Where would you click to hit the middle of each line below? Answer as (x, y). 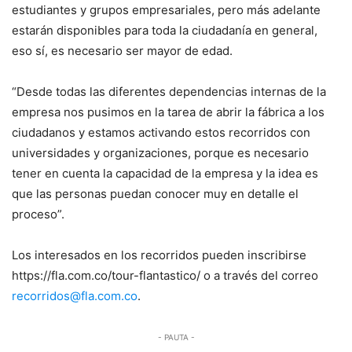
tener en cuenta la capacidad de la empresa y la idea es (165, 173)
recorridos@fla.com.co (75, 295)
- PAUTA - (176, 337)
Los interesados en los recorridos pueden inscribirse (159, 255)
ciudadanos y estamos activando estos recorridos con (161, 132)
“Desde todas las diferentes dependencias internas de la (169, 91)
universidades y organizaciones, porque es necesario (160, 152)
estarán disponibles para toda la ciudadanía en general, (165, 30)
